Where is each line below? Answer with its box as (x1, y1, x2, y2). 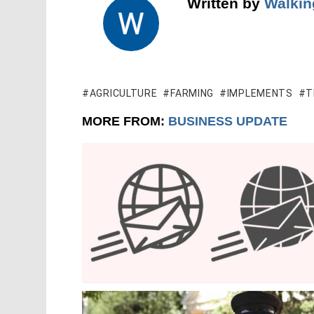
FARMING (170, 88, 214, 99)
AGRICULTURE (89, 88, 158, 99)
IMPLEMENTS (226, 88, 293, 99)
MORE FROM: (82, 114, 168, 128)
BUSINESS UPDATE (168, 114, 287, 128)
